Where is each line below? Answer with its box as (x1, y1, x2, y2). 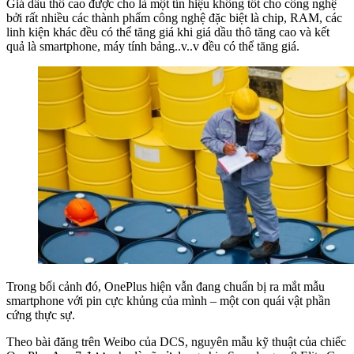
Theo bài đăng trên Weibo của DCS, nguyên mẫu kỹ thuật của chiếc (6, 335, 346, 349)
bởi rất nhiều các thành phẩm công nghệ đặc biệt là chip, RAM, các (6, 11, 342, 25)
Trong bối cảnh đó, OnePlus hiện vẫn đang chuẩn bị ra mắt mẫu (6, 280, 325, 294)
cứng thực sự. (6, 308, 75, 322)
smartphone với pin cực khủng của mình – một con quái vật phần (6, 294, 330, 308)
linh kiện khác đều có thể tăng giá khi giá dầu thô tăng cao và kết (6, 25, 330, 40)
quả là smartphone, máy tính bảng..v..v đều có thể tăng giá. (6, 40, 299, 54)
